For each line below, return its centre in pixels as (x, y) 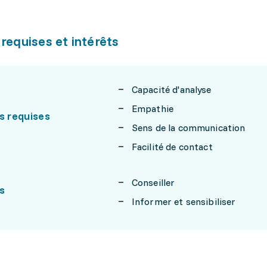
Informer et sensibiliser (184, 201)
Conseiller (153, 182)
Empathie (153, 108)
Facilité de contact (172, 147)
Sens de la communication (188, 128)
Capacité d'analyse (171, 89)
